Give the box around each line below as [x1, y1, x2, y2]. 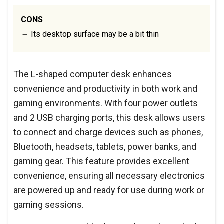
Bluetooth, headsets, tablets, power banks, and [13, 141, 196, 152]
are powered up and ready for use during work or [13, 184, 204, 195]
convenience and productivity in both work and [13, 83, 197, 94]
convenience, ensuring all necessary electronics [13, 170, 205, 181]
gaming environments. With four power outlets [13, 97, 198, 108]
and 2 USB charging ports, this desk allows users [13, 112, 205, 123]
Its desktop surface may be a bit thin [29, 29, 159, 39]
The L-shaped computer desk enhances [13, 68, 172, 79]
